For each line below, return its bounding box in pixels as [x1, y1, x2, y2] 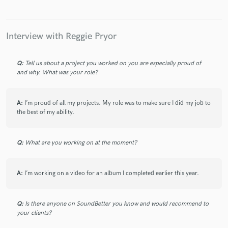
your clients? [17, 209, 51, 217]
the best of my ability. [17, 108, 74, 117]
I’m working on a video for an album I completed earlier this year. [24, 169, 199, 178]
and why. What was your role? [17, 69, 98, 77]
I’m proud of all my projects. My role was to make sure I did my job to [24, 99, 211, 107]
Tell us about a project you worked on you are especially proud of [25, 60, 201, 68]
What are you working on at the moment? [25, 139, 137, 147]
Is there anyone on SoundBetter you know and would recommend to [25, 200, 209, 208]
